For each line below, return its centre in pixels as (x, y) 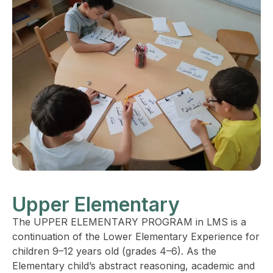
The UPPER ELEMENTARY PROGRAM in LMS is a (129, 222)
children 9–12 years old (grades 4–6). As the (114, 251)
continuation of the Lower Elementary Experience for (136, 237)
